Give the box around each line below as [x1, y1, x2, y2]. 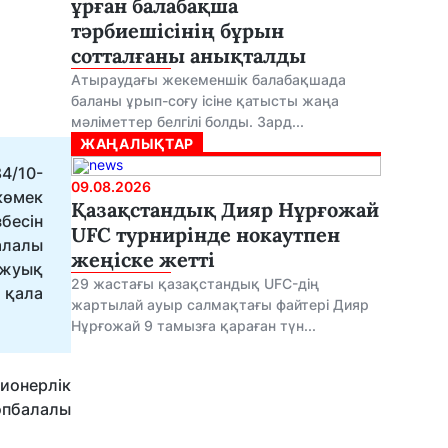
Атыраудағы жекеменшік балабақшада [71, 71, 346, 88]
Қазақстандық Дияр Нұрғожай [71, 197, 379, 222]
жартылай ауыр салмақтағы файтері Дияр [71, 296, 369, 313]
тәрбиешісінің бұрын [71, 18, 284, 43]
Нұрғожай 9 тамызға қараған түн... [71, 317, 316, 334]
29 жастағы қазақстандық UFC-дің [71, 275, 319, 292]
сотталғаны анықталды [71, 43, 306, 68]
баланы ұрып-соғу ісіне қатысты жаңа [71, 92, 339, 109]
